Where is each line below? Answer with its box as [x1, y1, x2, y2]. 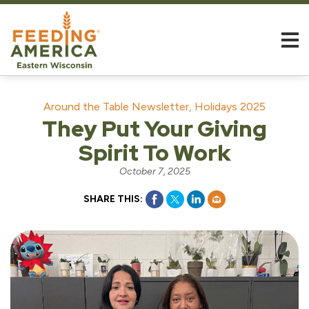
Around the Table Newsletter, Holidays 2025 [43, 100, 266, 113]
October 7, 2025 [119, 166, 190, 177]
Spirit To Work [79, 138, 230, 168]
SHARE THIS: [83, 193, 143, 205]
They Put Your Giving [42, 114, 267, 143]
